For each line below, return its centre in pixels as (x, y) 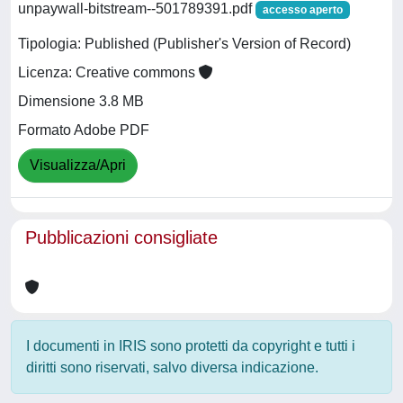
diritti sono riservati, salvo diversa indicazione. (172, 367)
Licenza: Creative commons (108, 73)
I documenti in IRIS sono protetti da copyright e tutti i (191, 346)
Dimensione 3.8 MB (81, 102)
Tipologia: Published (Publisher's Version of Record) (184, 44)
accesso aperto (302, 10)
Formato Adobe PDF (84, 130)
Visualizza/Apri (78, 166)
